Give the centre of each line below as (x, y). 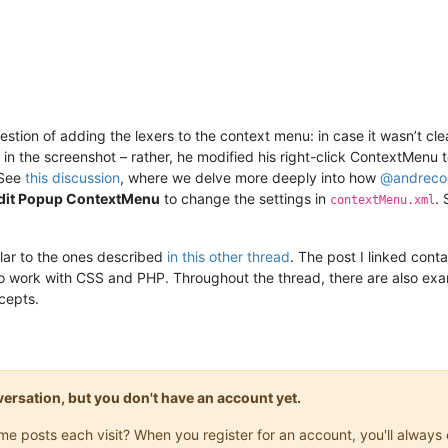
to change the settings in (245, 198)
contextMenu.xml (382, 199)
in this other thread (228, 256)
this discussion (72, 177)
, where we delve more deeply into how (250, 177)
